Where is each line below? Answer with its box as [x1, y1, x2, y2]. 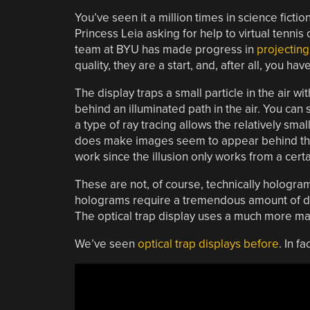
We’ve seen [74, 236, 138, 251]
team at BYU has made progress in [74, 42, 257, 57]
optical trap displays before [137, 236, 279, 251]
